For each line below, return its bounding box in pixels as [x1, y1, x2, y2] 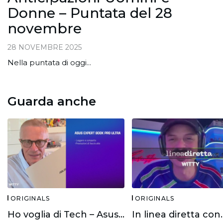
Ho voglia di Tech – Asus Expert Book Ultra [118, 209, 124, 221]
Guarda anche [7, 94, 96, 109]
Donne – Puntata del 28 [7, 4, 172, 22]
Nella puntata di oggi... [7, 58, 91, 68]
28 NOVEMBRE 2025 [7, 43, 82, 52]
